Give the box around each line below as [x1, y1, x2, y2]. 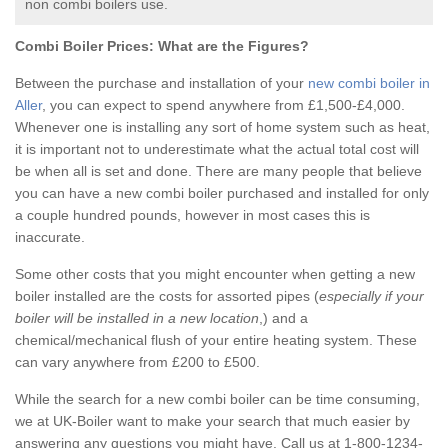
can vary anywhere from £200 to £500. [15, 354, 260, 371]
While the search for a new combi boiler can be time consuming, [15, 391, 420, 408]
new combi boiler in [308, 75, 430, 92]
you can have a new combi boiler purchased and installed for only [15, 185, 429, 202]
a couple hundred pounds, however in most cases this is [15, 207, 370, 224]
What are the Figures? [154, 38, 309, 55]
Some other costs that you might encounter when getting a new [15, 266, 415, 283]
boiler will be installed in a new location [15, 310, 259, 327]
